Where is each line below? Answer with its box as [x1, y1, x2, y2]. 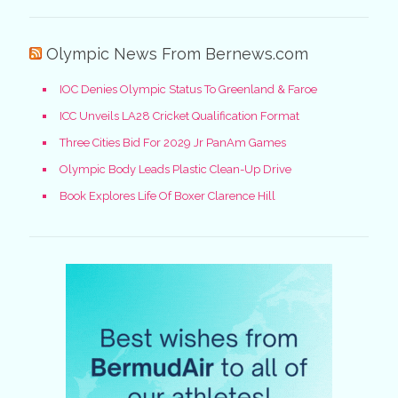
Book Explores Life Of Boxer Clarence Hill [60, 188, 275, 203]
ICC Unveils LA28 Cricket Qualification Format [60, 108, 299, 123]
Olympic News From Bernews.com [46, 44, 308, 63]
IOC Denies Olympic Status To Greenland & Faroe [60, 82, 317, 96]
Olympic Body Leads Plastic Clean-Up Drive [60, 162, 291, 176]
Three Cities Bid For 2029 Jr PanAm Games [60, 135, 286, 149]
